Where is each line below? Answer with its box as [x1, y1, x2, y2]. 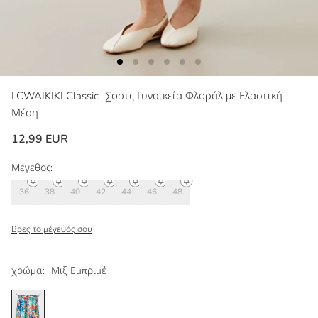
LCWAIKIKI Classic [11, 88, 102, 103]
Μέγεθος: [11, 160, 53, 175]
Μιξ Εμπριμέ [51, 263, 106, 278]
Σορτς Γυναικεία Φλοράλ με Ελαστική [105, 88, 283, 103]
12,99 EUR [11, 131, 68, 147]
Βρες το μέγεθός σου [11, 223, 92, 235]
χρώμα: [11, 263, 45, 278]
